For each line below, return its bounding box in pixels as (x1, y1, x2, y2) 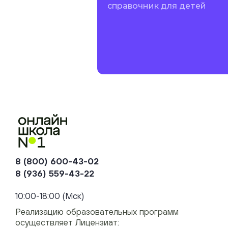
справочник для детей (107, 1, 206, 11)
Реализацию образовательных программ (15, 207, 179, 217)
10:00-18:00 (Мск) (15, 191, 84, 201)
